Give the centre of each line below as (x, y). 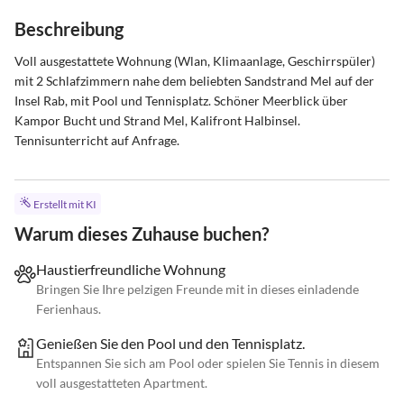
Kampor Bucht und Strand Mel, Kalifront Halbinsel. (159, 120)
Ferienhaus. (69, 309)
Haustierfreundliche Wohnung (131, 270)
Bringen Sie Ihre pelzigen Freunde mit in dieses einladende (197, 289)
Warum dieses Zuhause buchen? (142, 234)
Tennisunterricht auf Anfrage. (97, 140)
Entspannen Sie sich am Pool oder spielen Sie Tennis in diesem (208, 363)
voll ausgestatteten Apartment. (122, 383)
